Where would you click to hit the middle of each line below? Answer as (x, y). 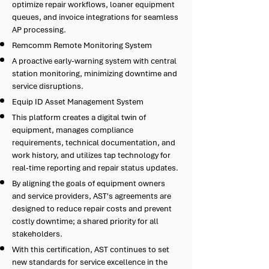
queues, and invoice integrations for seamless (95, 17)
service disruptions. (48, 86)
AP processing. (39, 30)
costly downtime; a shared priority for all (85, 221)
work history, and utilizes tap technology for (91, 155)
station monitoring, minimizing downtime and (95, 74)
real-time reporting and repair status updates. (95, 168)
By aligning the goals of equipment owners (89, 183)
